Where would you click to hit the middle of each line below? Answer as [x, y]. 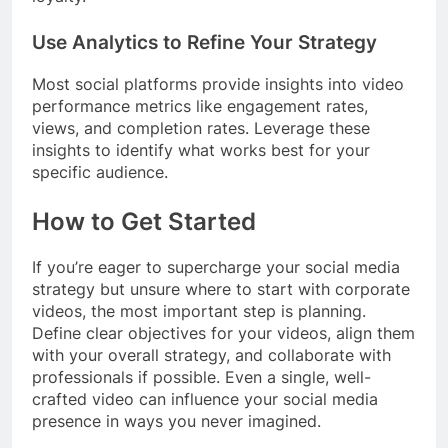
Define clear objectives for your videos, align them [223, 332]
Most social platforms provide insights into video [218, 83]
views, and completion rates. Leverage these [201, 127]
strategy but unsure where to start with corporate [221, 288]
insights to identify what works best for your [201, 149]
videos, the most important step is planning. [199, 310]
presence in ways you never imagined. [176, 420]
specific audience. [100, 171]
